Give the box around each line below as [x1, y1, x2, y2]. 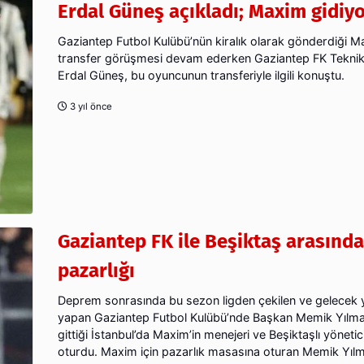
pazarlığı [58, 258, 135, 282]
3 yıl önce [67, 100, 112, 112]
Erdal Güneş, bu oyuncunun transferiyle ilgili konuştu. [58, 67, 344, 82]
